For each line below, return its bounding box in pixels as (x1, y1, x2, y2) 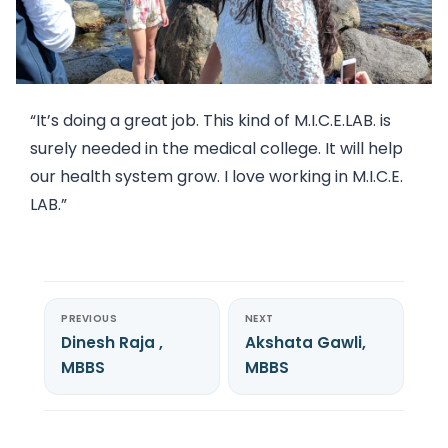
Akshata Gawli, (244, 332, 366, 354)
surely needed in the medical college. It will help (30, 136, 403, 160)
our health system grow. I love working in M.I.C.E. (30, 164, 403, 188)
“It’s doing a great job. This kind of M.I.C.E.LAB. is (30, 108, 391, 132)
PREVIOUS (61, 311, 117, 327)
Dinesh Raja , (61, 332, 163, 354)
